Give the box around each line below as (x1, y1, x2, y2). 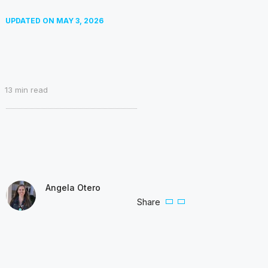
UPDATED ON (5, 16, 56, 25)
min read (13, 85, 48, 95)
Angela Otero (45, 182, 100, 193)
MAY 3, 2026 (56, 16, 103, 25)
